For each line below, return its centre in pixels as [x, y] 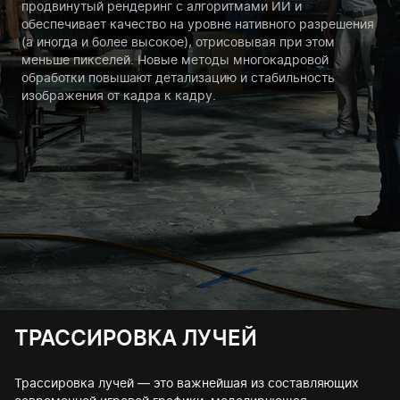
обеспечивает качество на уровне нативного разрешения [198, 24]
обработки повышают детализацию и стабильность [178, 78]
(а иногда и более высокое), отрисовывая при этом [178, 42]
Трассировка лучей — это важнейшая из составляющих [187, 383]
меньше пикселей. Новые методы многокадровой [175, 60]
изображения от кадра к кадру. [119, 96]
